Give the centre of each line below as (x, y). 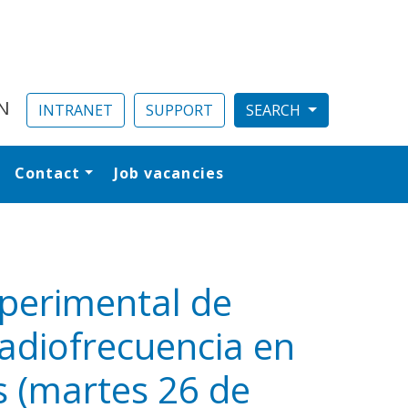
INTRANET (76, 110)
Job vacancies (168, 173)
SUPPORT (180, 110)
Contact (47, 173)
